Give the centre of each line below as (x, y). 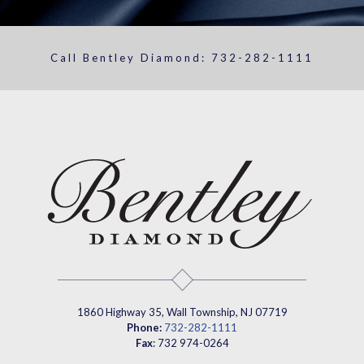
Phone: (144, 327)
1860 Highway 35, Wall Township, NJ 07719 (182, 312)
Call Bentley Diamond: (131, 58)
